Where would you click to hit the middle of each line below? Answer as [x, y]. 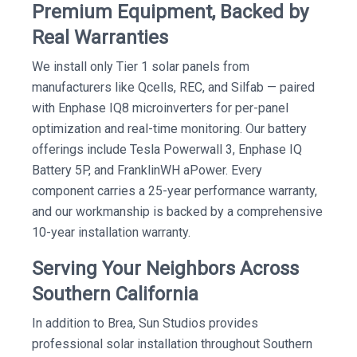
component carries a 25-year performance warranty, [175, 191]
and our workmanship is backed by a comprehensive [177, 212]
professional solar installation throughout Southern [172, 344]
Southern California [115, 294]
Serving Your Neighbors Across [165, 269]
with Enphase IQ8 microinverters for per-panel [160, 108]
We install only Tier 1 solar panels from [141, 67]
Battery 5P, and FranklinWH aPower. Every [147, 170]
